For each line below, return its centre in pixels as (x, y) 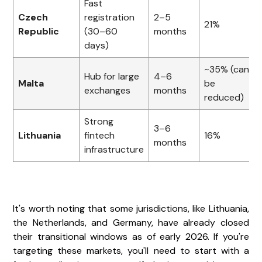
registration (110, 17)
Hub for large (112, 76)
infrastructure (114, 149)
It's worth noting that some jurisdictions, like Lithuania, (131, 208)
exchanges (108, 90)
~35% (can (227, 69)
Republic (39, 31)
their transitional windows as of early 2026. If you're (131, 236)
